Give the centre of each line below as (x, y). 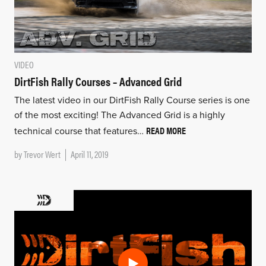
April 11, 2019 (89, 154)
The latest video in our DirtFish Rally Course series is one (132, 100)
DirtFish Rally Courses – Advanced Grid (98, 81)
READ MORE (166, 130)
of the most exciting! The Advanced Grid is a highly (119, 115)
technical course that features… (80, 131)
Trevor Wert (42, 154)
